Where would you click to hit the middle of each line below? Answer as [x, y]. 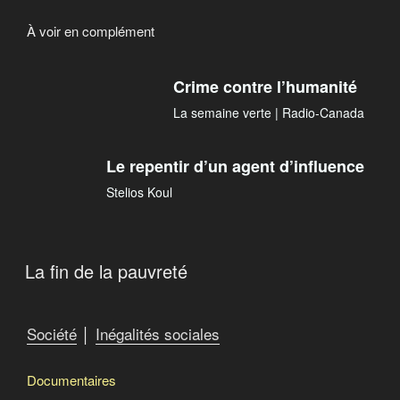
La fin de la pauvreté [106, 271]
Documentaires [71, 379]
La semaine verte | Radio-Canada [269, 113]
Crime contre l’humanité [265, 87]
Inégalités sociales [158, 334]
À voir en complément [91, 30]
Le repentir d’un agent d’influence [235, 167]
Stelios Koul [139, 192]
